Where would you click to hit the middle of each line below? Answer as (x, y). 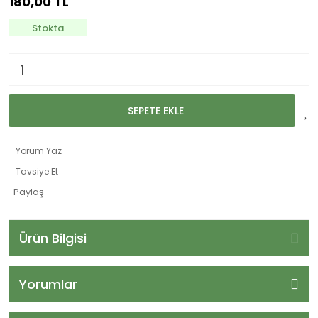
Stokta (48, 28)
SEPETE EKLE (155, 110)
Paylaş (29, 192)
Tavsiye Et (37, 171)
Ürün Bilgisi (53, 238)
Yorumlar (48, 284)
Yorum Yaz (39, 151)
